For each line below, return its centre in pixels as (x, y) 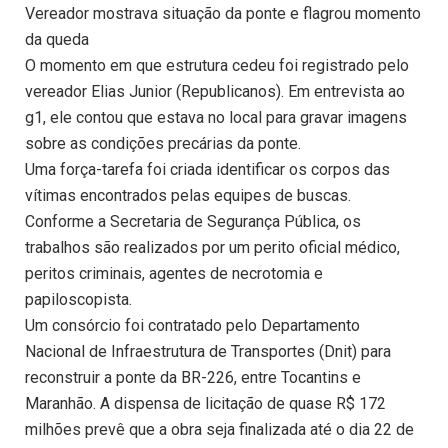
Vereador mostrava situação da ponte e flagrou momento (223, 14)
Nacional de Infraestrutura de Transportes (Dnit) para (208, 352)
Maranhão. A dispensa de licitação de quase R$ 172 (205, 404)
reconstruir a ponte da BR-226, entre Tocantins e (193, 378)
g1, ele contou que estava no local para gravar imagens (216, 118)
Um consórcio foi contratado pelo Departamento (192, 326)
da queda (57, 40)
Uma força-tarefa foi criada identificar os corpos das (207, 170)
